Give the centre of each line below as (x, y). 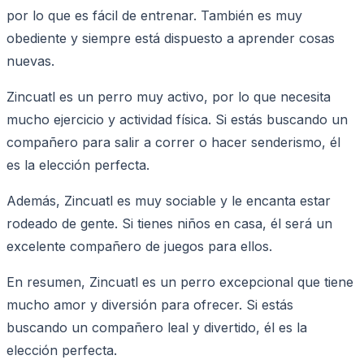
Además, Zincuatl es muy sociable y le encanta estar (169, 200)
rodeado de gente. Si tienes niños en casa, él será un (169, 223)
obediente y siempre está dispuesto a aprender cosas (171, 38)
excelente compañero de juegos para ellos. (139, 246)
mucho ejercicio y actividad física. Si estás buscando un (177, 119)
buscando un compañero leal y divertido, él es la (157, 327)
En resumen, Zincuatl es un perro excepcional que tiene (180, 282)
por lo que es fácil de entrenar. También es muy (154, 15)
